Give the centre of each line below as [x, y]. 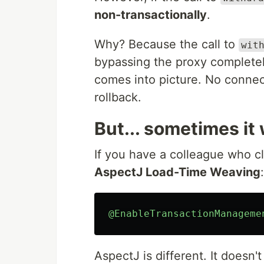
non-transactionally [151, 15]
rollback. [118, 97]
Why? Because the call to [166, 44]
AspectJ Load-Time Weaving [177, 172]
